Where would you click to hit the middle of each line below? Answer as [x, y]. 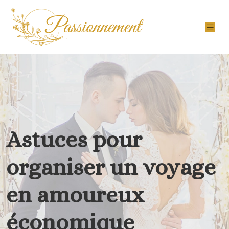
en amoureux [75, 195]
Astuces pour [74, 140]
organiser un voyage [111, 167]
